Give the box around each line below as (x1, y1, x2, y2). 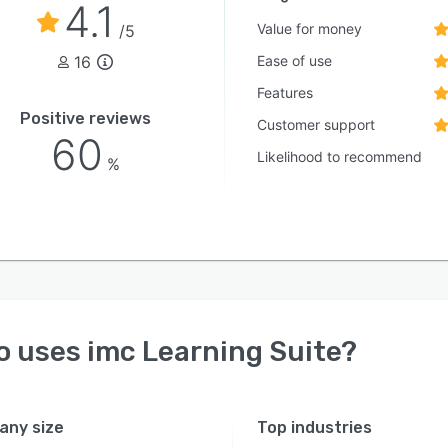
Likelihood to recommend (257, 148, 423, 165)
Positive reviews (20, 109, 152, 128)
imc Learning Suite (87, 335, 341, 368)
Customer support (257, 116, 376, 133)
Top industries (257, 418, 373, 437)
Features (257, 84, 314, 101)
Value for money (257, 20, 363, 37)
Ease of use (257, 52, 333, 69)
